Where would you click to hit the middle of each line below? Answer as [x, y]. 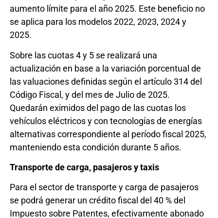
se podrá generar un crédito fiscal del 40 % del [98, 200]
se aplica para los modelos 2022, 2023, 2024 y [98, 22]
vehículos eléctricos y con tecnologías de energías [106, 121]
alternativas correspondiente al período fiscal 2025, [108, 134]
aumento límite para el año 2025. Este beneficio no [107, 9]
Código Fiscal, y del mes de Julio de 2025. [90, 94]
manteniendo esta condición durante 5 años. [96, 147]
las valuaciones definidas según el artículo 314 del [106, 81]
